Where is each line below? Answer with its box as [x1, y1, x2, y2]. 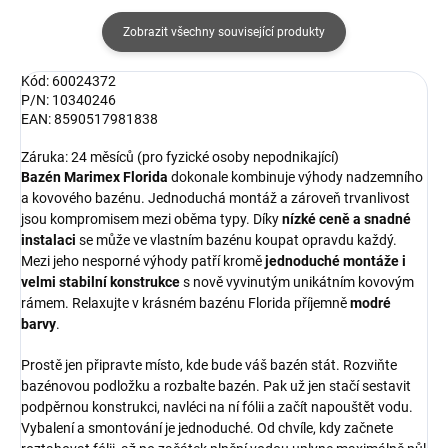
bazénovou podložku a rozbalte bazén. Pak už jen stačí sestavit [21, 377, 411, 394]
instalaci [21, 231, 79, 248]
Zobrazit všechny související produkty [123, 24, 325, 39]
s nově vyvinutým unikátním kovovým [180, 273, 414, 290]
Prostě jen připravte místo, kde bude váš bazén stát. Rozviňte [21, 356, 397, 373]
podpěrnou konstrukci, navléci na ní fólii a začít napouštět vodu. [21, 398, 413, 415]
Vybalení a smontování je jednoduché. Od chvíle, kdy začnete [21, 419, 393, 436]
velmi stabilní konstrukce [21, 273, 180, 290]
